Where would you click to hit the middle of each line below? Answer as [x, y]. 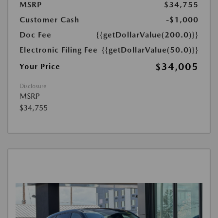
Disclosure [33, 86]
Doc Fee [36, 35]
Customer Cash [49, 20]
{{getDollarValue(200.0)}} [147, 35]
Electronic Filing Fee [59, 50]
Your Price [40, 67]
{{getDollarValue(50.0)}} [150, 50]
